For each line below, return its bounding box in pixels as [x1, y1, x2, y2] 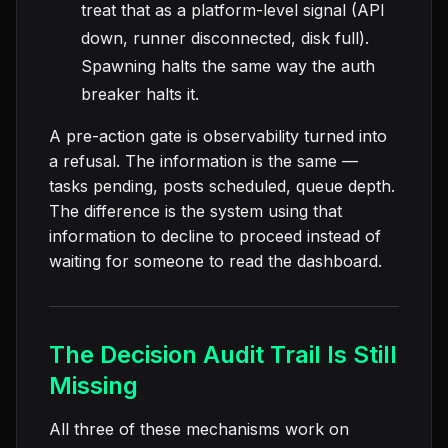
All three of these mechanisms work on [49, 419, 349, 440]
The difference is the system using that [49, 201, 342, 222]
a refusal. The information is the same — [49, 151, 358, 172]
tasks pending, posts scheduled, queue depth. [49, 176, 395, 197]
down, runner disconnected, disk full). [81, 28, 369, 49]
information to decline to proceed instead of [49, 226, 381, 247]
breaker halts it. [81, 84, 199, 105]
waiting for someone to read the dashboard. [49, 251, 382, 272]
